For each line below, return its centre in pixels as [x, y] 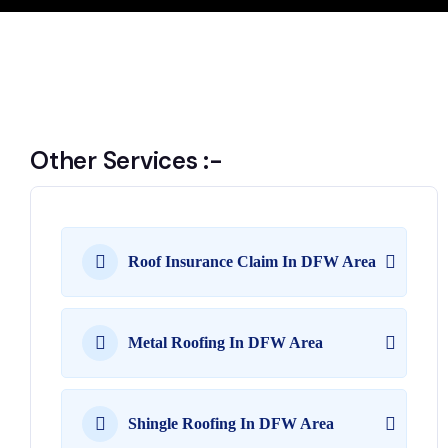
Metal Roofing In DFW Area [225, 342]
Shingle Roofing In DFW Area [231, 423]
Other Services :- [126, 160]
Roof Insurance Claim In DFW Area [252, 261]
